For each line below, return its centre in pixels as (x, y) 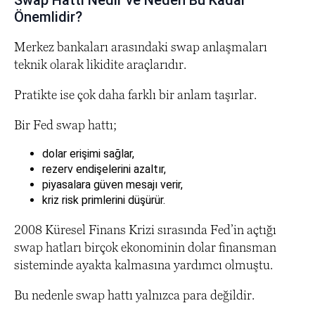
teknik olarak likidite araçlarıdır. (100, 64)
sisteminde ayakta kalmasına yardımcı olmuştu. (143, 264)
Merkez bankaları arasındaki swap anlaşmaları (141, 46)
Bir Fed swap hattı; (65, 124)
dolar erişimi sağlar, (88, 153)
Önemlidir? (48, 17)
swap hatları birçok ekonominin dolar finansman (145, 247)
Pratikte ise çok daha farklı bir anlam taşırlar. (135, 94)
